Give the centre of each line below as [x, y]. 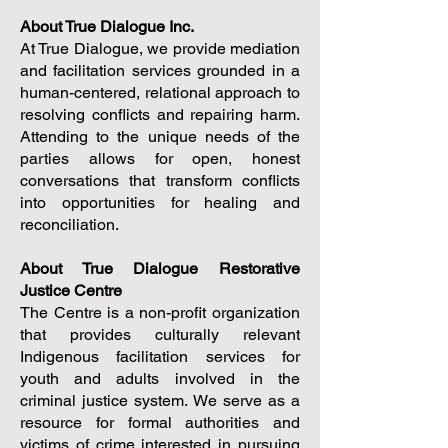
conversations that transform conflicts [160, 180]
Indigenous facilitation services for [160, 356]
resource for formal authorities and [160, 422]
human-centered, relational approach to [160, 92]
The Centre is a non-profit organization [160, 312]
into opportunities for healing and [160, 202]
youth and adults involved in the [160, 378]
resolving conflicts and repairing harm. [160, 114]
